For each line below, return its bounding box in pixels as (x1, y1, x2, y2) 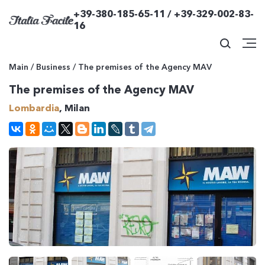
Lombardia (9, 102, 59, 114)
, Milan (59, 102, 90, 114)
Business (36, 62, 70, 72)
